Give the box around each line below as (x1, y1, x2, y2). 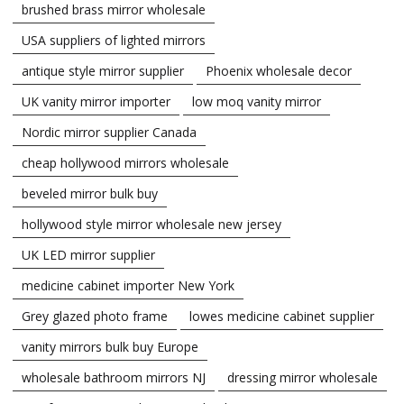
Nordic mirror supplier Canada (22, 123, 197, 141)
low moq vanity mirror (192, 92, 321, 110)
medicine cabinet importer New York (22, 276, 234, 294)
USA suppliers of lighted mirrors (22, 31, 206, 49)
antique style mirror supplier (22, 61, 184, 79)
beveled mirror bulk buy (22, 184, 158, 202)
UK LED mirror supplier (22, 245, 155, 263)
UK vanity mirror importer (22, 92, 170, 110)
